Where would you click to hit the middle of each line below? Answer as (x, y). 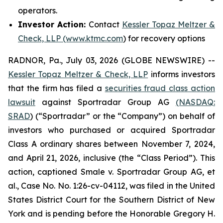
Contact (105, 24)
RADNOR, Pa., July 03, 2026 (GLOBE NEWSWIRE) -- (111, 60)
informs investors (182, 74)
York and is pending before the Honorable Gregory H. (111, 214)
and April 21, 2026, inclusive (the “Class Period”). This (111, 158)
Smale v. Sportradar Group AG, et (148, 172)
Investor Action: (53, 24)
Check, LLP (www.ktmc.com (70, 38)
